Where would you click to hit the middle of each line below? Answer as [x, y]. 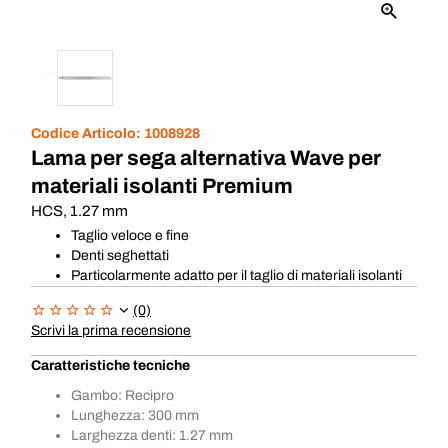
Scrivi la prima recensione [111, 330]
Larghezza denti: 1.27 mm [152, 435]
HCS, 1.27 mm [79, 211]
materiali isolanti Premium [162, 186]
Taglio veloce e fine [130, 235]
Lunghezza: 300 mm [135, 415]
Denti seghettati [120, 255]
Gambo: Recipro [122, 395]
